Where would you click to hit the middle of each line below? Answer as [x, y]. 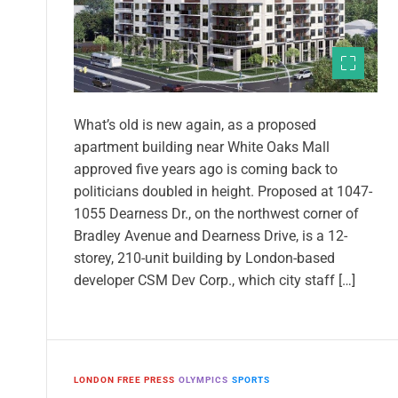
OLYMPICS [203, 379]
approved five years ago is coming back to [206, 169]
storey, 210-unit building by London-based [204, 258]
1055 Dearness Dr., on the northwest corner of [216, 213]
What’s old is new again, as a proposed [195, 124]
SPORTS [251, 379]
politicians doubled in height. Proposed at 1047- [223, 191]
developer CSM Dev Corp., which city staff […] [215, 280]
